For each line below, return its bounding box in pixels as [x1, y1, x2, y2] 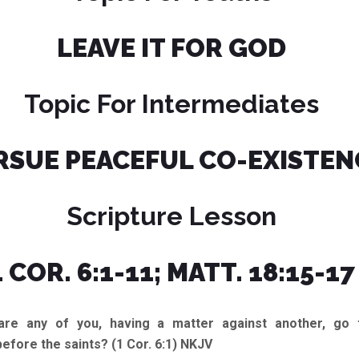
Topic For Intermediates [24, 89, 319, 119]
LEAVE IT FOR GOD [57, 33, 286, 63]
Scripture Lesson [67, 201, 276, 231]
